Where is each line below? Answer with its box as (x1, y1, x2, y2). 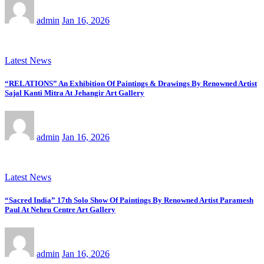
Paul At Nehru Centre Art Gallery (5, 205, 115, 214)
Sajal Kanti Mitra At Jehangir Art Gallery (5, 88, 144, 97)
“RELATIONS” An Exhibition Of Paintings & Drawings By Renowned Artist (5, 78, 257, 88)
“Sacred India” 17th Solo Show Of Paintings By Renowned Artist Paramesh (5, 196, 253, 205)
